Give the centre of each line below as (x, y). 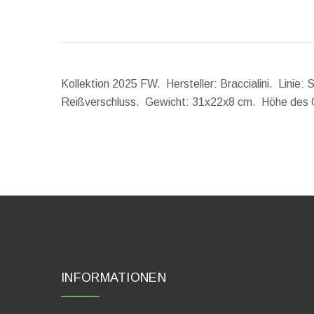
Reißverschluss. (103, 102)
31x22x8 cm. (225, 102)
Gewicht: (167, 102)
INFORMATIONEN (114, 278)
